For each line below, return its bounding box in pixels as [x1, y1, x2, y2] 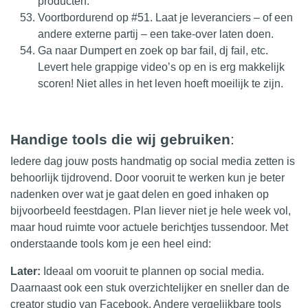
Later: [10, 265, 41, 277]
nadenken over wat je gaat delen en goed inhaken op [10, 188, 269, 200]
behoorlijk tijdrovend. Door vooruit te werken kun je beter [10, 171, 285, 184]
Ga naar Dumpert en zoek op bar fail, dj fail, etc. [38, 44, 268, 56]
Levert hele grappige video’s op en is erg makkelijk [38, 60, 285, 73]
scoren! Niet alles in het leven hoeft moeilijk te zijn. [38, 77, 283, 89]
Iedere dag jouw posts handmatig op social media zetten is [10, 155, 295, 167]
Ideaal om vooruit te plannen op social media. [41, 265, 264, 277]
